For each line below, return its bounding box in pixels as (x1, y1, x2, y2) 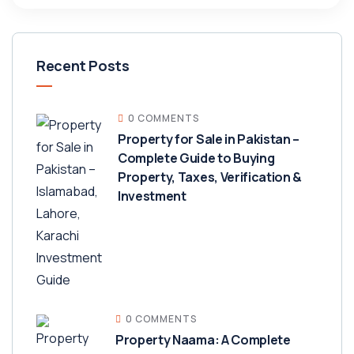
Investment (118, 187, 186, 205)
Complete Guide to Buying (118, 149, 275, 167)
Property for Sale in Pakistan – (118, 130, 300, 148)
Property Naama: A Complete (115, 331, 291, 348)
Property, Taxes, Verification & (118, 168, 303, 186)
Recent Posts (36, 56, 130, 75)
